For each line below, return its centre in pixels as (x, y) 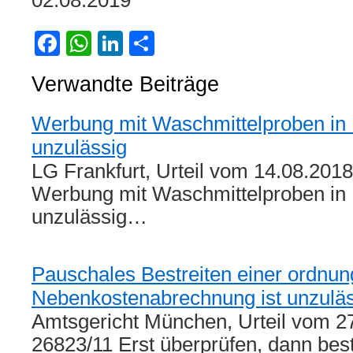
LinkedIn (171, 43)
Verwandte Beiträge (125, 84)
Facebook (116, 43)
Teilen (188, 43)
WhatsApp (150, 43)
